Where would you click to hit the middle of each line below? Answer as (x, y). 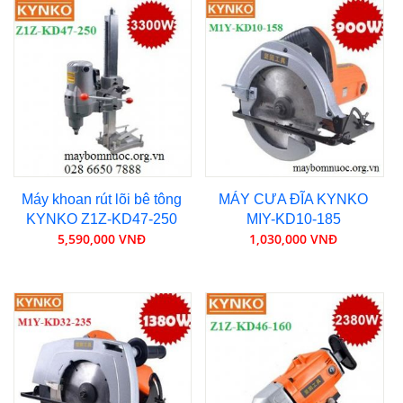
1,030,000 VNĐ (294, 238)
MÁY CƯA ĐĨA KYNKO (294, 199)
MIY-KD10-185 (293, 219)
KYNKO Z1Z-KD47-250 (101, 219)
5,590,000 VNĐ (101, 238)
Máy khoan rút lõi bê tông (101, 199)
